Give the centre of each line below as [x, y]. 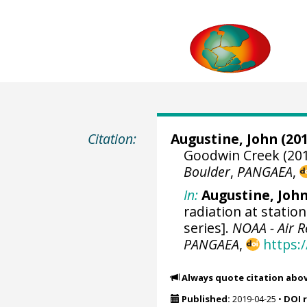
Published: [206, 299]
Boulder [207, 172]
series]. [208, 228]
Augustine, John [224, 139]
